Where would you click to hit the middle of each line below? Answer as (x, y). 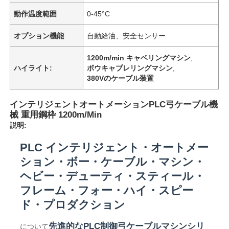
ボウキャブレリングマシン (130, 68)
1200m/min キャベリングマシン (139, 58)
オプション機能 (39, 36)
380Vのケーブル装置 (121, 78)
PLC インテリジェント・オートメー (114, 147)
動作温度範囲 (36, 14)
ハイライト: (33, 68)
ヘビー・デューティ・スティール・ (113, 176)
